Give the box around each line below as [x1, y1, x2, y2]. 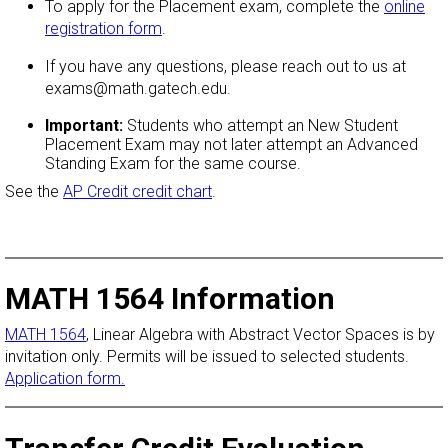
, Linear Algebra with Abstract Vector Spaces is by [86, 325, 435, 345]
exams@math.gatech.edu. [45, 78, 239, 98]
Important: [45, 115, 127, 135]
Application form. [5, 369, 125, 389]
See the [5, 181, 63, 201]
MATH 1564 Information [5, 281, 335, 317]
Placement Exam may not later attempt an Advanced [45, 134, 418, 154]
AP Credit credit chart [63, 181, 212, 201]
